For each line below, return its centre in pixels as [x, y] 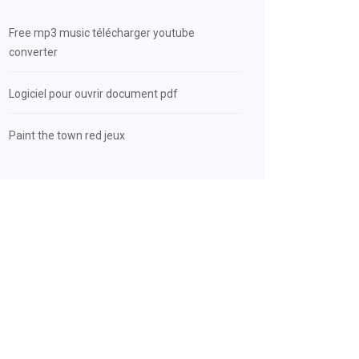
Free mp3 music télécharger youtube [102, 33]
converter [33, 52]
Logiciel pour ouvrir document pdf [93, 94]
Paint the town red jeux [67, 135]
